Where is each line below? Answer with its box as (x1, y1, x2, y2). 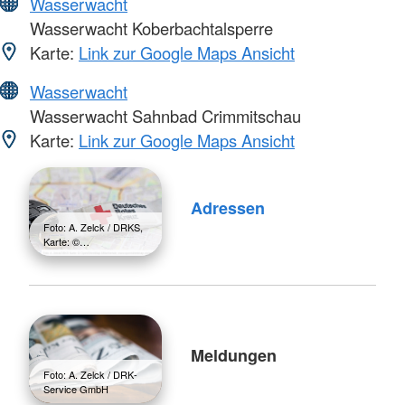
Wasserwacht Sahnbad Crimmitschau (25, 104, 301, 128)
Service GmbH (43, 381, 108, 397)
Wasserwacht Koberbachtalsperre (25, 16, 273, 41)
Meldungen (190, 343, 277, 367)
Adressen (190, 195, 265, 220)
